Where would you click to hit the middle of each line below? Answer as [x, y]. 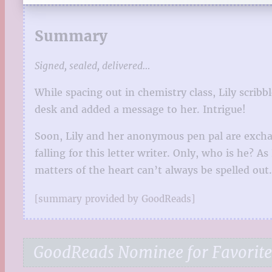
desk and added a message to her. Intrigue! [140, 109]
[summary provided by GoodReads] [115, 199]
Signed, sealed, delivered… [92, 65]
